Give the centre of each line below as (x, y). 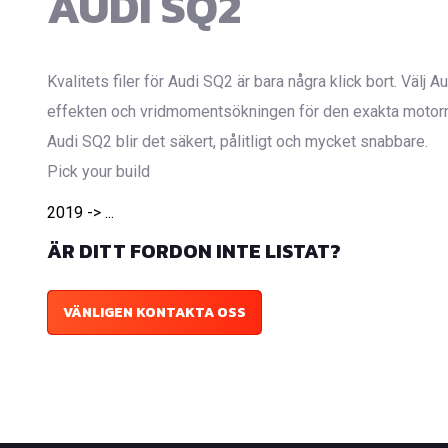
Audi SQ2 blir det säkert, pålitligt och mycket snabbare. (237, 141)
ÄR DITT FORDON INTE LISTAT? (194, 250)
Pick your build (98, 171)
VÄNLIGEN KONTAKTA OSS (154, 312)
